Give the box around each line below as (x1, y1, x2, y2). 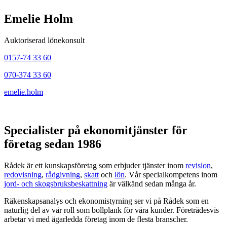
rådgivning (46, 170, 80, 179)
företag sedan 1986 (4, 137, 101, 151)
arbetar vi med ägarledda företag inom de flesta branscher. (4, 215, 188, 224)
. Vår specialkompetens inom (125, 170, 217, 179)
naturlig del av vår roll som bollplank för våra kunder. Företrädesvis (4, 206, 219, 215)
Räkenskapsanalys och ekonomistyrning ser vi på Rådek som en (4, 197, 209, 206)
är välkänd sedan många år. (107, 179, 196, 188)
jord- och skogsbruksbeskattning (4, 179, 107, 188)
